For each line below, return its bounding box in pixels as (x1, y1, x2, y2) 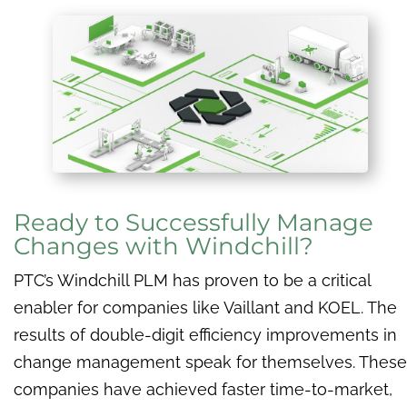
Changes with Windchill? (14, 232, 313, 262)
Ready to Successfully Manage (14, 208, 373, 238)
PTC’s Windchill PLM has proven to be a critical (14, 271, 371, 291)
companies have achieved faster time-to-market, (14, 380, 392, 400)
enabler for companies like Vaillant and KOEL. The (14, 298, 397, 318)
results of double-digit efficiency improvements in (14, 325, 397, 345)
